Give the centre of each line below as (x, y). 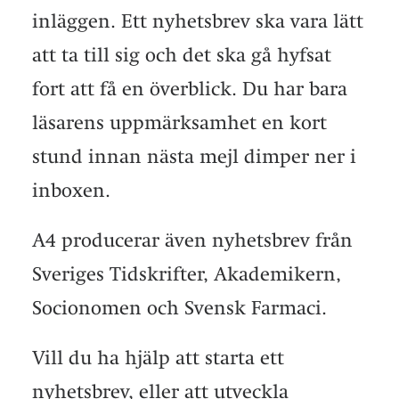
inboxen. (71, 190)
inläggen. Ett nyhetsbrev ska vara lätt (198, 21)
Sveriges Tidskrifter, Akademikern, (187, 274)
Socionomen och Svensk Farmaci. (179, 308)
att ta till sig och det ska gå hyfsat (182, 55)
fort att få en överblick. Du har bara (190, 89)
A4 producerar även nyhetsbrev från (192, 240)
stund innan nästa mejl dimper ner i (194, 156)
